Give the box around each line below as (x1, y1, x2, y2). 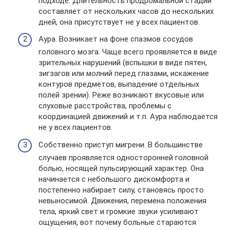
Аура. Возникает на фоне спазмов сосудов (39, 34, 193, 44)
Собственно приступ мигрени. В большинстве (39, 140, 203, 149)
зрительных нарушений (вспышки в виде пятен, (39, 58, 207, 67)
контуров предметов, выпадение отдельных (39, 80, 199, 89)
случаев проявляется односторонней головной (39, 152, 208, 162)
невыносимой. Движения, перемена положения (39, 196, 206, 205)
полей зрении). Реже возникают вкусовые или (39, 90, 204, 100)
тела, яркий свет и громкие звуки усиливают (39, 206, 199, 216)
